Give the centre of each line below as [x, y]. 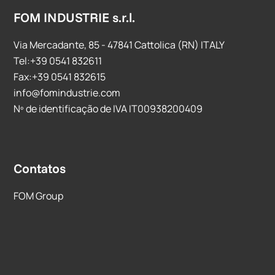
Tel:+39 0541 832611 [58, 61]
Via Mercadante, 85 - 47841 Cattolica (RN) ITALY [119, 45]
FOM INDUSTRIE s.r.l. [75, 17]
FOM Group [39, 196]
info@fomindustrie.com [67, 93]
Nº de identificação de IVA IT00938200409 [108, 109]
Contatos [40, 168]
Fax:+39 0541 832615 [60, 77]
